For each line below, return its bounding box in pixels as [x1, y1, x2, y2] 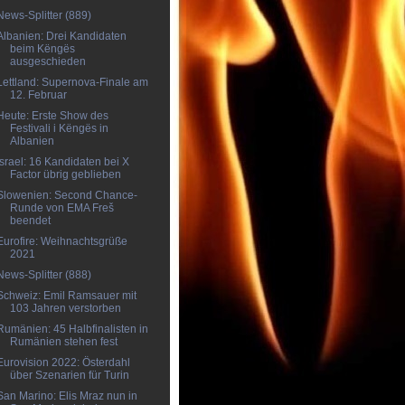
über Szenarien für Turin [9, 369, 129, 381]
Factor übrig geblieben [9, 168, 121, 181]
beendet [9, 214, 51, 227]
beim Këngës [9, 42, 75, 55]
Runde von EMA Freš [9, 202, 114, 214]
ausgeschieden [9, 55, 86, 68]
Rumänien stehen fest [9, 335, 118, 348]
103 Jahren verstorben [9, 302, 121, 315]
